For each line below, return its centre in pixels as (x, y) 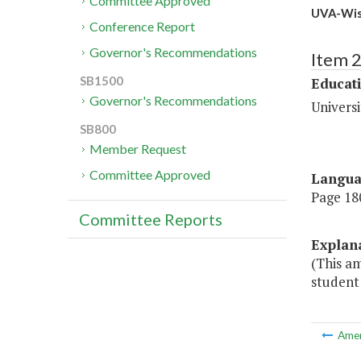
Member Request (138, 149)
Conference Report (143, 27)
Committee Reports (151, 220)
